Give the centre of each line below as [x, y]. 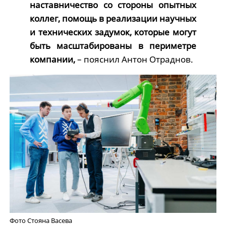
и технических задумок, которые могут [113, 32]
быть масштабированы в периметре [113, 46]
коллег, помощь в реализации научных [113, 19]
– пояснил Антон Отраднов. [134, 60]
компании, [52, 60]
